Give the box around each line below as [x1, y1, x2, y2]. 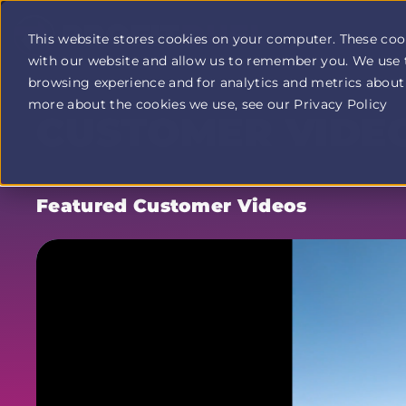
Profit [13, 56, 51, 73]
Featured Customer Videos [36, 195, 307, 217]
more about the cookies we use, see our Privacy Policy [27, 95, 388, 112]
